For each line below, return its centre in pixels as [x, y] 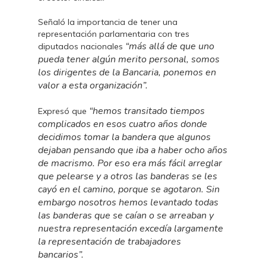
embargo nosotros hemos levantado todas [129, 202]
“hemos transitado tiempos [147, 111]
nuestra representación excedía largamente [131, 229]
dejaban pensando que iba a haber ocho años [133, 150]
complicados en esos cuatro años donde [123, 124]
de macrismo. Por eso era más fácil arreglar [130, 163]
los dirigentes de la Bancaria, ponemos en [127, 72]
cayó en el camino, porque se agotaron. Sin [129, 189]
